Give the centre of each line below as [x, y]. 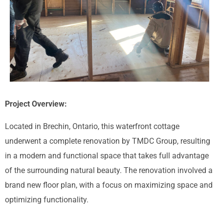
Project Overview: [36, 104]
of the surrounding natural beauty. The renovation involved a [109, 171]
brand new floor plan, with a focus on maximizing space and [109, 185]
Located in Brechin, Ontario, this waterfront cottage [92, 127]
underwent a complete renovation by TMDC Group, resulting [108, 141]
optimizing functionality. [47, 200]
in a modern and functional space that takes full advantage [107, 156]
